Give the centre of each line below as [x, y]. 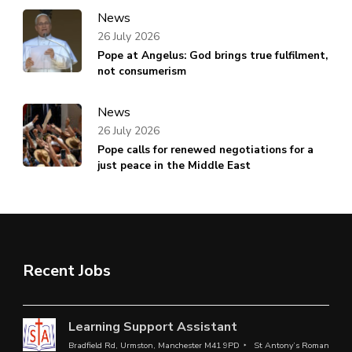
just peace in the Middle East [174, 166]
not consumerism [142, 71]
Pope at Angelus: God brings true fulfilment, [213, 56]
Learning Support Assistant [152, 327]
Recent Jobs [67, 271]
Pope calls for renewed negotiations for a [205, 150]
